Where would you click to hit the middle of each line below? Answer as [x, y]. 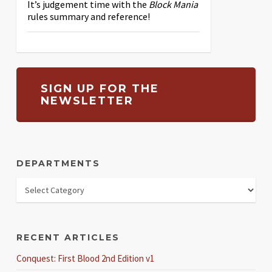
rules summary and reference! [88, 16]
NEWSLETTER [87, 100]
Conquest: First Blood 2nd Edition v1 [85, 258]
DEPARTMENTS [58, 163]
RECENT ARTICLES [68, 237]
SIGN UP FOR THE [100, 88]
